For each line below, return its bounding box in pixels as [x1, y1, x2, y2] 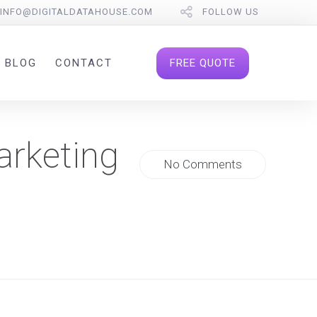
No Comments [163, 157, 243, 172]
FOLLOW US [202, 6, 259, 17]
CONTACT [54, 57, 113, 70]
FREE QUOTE [170, 56, 236, 69]
